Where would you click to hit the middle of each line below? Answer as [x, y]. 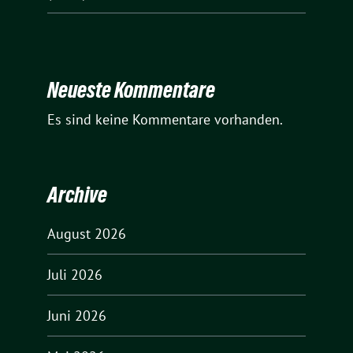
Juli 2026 [75, 274]
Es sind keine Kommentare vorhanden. [165, 120]
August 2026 [87, 233]
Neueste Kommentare [131, 90]
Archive [77, 194]
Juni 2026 [77, 315]
